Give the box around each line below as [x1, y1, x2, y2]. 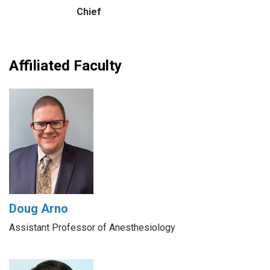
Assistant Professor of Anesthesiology [9, 222, 175, 234]
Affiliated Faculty [9, 57, 122, 75]
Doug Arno [9, 201, 68, 216]
